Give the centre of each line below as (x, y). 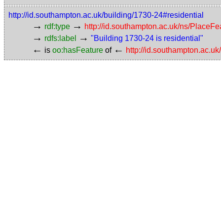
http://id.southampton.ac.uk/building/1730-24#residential (106, 15)
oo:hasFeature (78, 50)
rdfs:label (60, 38)
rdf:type (57, 26)
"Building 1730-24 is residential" (147, 38)
